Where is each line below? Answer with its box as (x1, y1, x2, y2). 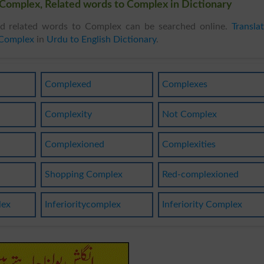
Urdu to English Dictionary (47, 34, 156, 44)
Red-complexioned (162, 169, 239, 179)
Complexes (162, 79, 208, 89)
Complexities (162, 139, 216, 149)
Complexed (44, 79, 91, 89)
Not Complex (162, 109, 217, 119)
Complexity (44, 109, 92, 119)
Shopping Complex (44, 169, 123, 179)
